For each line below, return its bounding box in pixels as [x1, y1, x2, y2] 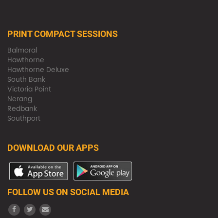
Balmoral [7, 45, 37, 56]
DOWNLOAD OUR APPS [7, 143, 99, 153]
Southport [7, 113, 40, 125]
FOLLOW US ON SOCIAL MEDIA [7, 187, 129, 198]
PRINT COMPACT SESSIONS [7, 29, 118, 39]
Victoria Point [7, 84, 51, 95]
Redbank [7, 103, 37, 115]
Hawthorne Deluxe [7, 64, 69, 76]
